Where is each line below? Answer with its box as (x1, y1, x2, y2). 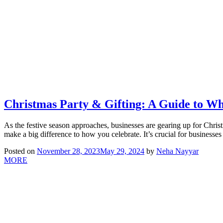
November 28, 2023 (37, 147, 100, 156)
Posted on (4, 147, 37, 156)
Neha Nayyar (156, 147, 199, 156)
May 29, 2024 (100, 147, 144, 156)
